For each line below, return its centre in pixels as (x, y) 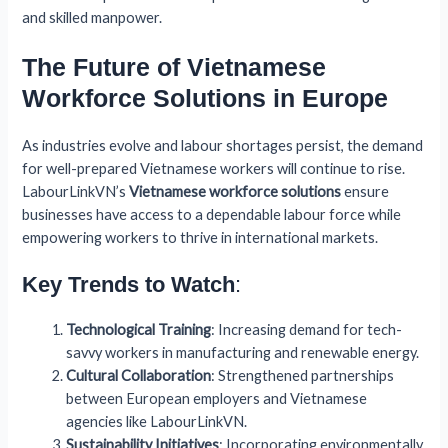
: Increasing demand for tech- (307, 330)
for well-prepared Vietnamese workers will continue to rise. (214, 169)
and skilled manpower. (92, 17)
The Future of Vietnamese (174, 67)
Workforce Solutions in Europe (205, 98)
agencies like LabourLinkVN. (157, 422)
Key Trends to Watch (129, 285)
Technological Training (139, 330)
